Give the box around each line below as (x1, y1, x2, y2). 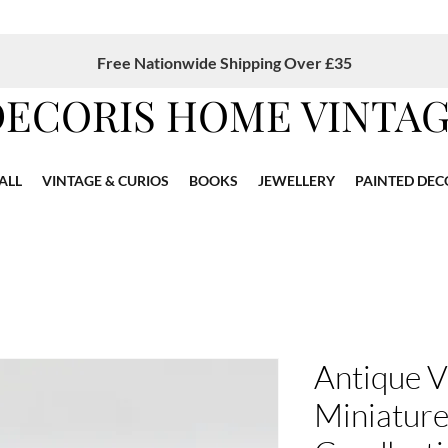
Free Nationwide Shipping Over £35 (96, 53, 352, 72)
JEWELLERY (258, 172, 335, 189)
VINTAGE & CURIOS (42, 172, 169, 189)
